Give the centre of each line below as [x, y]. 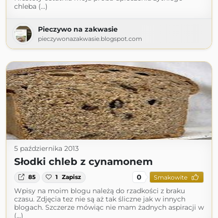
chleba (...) [31, 7]
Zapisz [72, 177]
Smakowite [170, 177]
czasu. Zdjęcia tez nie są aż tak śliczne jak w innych [100, 199]
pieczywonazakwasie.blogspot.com [90, 39]
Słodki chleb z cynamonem [83, 162]
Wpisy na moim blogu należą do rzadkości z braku [100, 191]
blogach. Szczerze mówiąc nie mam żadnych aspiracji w [109, 208]
